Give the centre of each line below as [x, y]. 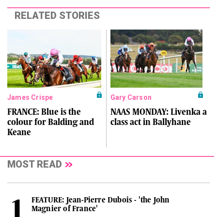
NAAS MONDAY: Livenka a [158, 112]
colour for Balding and [51, 122]
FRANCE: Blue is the [44, 112]
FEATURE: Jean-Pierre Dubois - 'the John [101, 200]
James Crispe [30, 97]
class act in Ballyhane [150, 122]
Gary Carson [131, 97]
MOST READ [35, 164]
